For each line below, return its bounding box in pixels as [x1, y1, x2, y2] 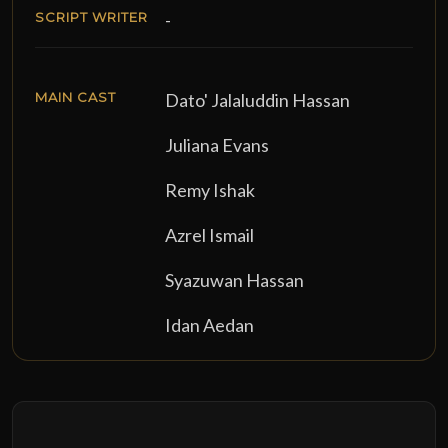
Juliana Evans [165, 134, 269, 156]
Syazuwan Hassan [165, 269, 304, 291]
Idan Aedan [165, 314, 254, 336]
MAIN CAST [35, 89, 116, 105]
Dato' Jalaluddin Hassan [165, 89, 350, 111]
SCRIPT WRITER [35, 9, 148, 25]
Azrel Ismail [165, 224, 254, 246]
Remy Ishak [165, 179, 255, 201]
